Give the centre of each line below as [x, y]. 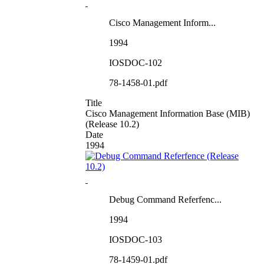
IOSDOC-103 [136, 239]
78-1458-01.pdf [138, 82]
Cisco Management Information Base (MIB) [168, 113]
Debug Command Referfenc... [165, 199]
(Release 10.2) [112, 124]
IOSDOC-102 [136, 62]
